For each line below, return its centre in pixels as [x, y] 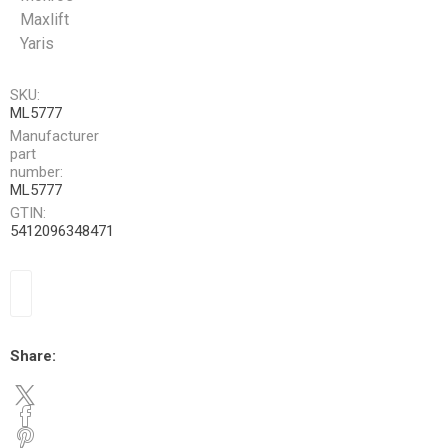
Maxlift [44, 20]
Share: [33, 356]
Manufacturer [54, 136]
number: [36, 172]
